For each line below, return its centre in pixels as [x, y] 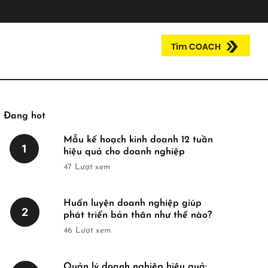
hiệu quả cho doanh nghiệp [124, 152]
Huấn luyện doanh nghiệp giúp [133, 203]
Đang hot [25, 116]
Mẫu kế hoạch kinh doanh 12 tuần [138, 140]
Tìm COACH [196, 47]
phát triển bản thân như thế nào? [138, 215]
